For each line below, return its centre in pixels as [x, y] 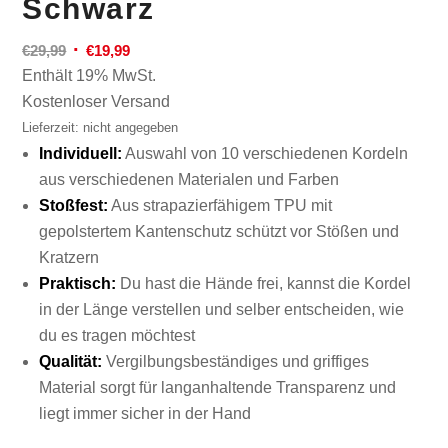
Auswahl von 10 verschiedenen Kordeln [265, 153]
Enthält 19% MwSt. [89, 75]
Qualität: [71, 361]
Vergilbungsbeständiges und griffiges [236, 361]
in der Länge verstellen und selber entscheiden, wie [222, 309]
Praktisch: [78, 283]
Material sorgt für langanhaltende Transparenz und [218, 387]
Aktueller [161, 49]
